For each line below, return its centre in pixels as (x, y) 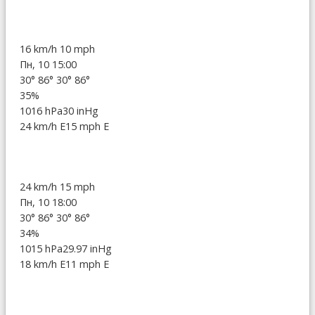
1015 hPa (41, 248)
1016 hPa (41, 110)
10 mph (77, 49)
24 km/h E (43, 126)
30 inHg (81, 110)
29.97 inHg (87, 248)
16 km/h (40, 49)
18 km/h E (43, 264)
